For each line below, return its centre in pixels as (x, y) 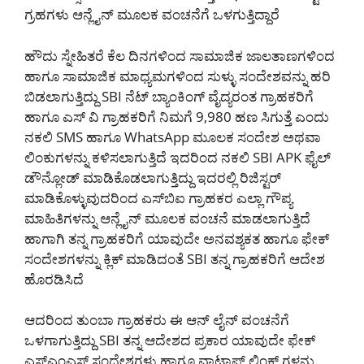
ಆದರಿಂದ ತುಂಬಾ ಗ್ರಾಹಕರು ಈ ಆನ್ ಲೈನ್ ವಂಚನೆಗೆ (157, 320)
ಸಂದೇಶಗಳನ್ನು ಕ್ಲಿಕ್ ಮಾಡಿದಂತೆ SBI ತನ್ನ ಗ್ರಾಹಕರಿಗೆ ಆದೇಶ (175, 258)
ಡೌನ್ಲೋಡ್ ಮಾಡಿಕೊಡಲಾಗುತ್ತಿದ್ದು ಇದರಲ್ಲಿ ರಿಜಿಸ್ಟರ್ (153, 177)
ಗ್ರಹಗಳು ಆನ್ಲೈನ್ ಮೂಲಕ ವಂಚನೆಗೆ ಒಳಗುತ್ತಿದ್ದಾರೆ (152, 15)
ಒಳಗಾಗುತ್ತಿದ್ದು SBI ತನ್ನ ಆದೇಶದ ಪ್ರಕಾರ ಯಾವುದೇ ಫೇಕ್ (170, 340)
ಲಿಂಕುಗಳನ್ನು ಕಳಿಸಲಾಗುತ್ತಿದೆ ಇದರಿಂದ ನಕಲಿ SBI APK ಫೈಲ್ (178, 157)
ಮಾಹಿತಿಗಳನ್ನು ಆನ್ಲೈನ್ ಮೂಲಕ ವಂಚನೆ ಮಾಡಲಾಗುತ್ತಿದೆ (167, 218)
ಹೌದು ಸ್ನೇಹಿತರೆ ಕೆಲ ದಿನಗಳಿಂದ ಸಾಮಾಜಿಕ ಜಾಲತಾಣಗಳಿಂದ (180, 55)
